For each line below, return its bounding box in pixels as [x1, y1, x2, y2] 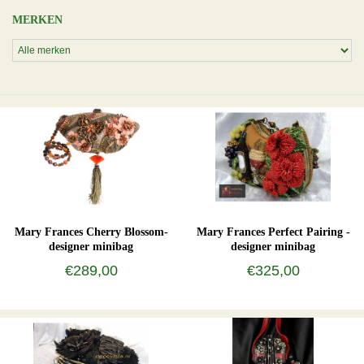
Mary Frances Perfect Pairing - [196, 225, 350, 238]
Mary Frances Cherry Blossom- [14, 225, 168, 238]
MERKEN [12, 14, 63, 26]
